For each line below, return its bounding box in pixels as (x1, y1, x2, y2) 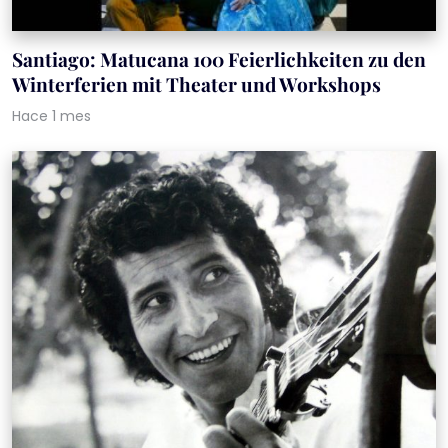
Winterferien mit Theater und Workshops (12, 70, 381, 97)
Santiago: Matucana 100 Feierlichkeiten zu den (12, 45, 426, 72)
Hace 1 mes (12, 105, 91, 126)
